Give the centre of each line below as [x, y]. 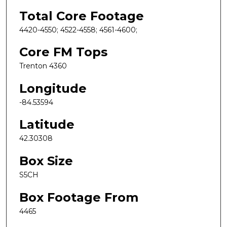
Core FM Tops [63, 52]
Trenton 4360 [43, 66]
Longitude [53, 88]
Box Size [46, 161]
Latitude [47, 125]
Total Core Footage [82, 16]
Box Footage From [79, 197]
